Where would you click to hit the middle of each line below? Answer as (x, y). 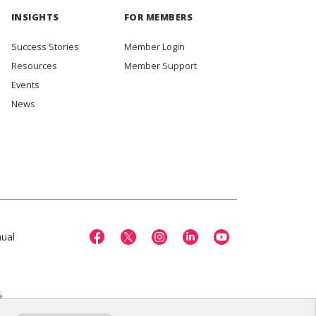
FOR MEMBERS (158, 17)
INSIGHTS (35, 17)
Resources (34, 65)
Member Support (160, 65)
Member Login (154, 46)
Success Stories (45, 46)
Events (25, 84)
